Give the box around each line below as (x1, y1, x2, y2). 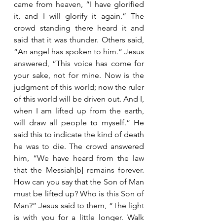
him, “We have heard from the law (14, 153, 144, 163)
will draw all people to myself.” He (14, 118, 144, 127)
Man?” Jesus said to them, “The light (14, 201, 144, 210)
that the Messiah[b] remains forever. (14, 165, 144, 175)
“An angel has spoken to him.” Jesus (14, 47, 144, 56)
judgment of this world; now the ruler (14, 82, 144, 92)
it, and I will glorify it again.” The (14, 11, 144, 21)
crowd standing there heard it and (14, 23, 144, 33)
